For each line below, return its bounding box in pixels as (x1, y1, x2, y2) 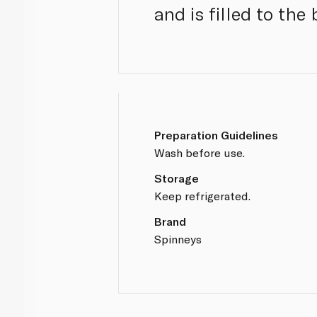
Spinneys (154, 231, 202, 246)
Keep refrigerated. (154, 188, 251, 202)
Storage (154, 171, 200, 185)
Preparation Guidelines (154, 127, 279, 142)
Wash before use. (154, 145, 246, 159)
